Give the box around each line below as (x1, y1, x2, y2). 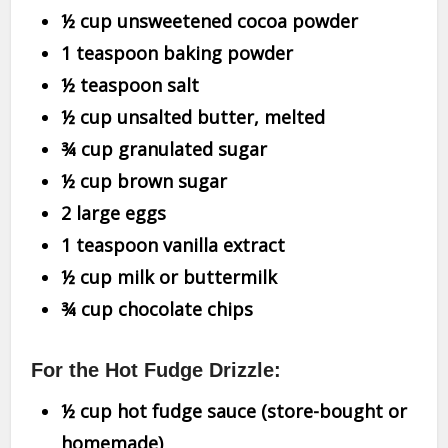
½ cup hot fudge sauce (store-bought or (61, 399, 408, 423)
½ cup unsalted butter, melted (61, 105, 326, 129)
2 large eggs (61, 201, 167, 225)
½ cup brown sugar (61, 169, 228, 193)
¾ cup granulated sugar (61, 137, 268, 161)
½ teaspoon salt (61, 73, 200, 97)
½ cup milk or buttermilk (61, 265, 278, 289)
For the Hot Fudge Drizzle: (31, 359, 282, 381)
